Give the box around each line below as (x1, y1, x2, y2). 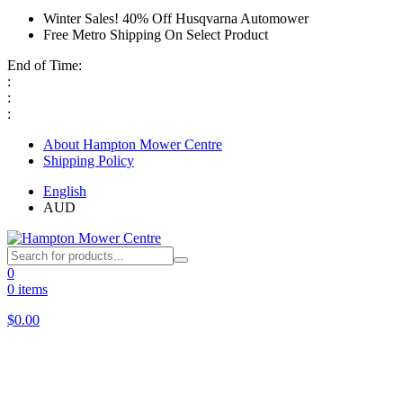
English (43, 184, 86, 199)
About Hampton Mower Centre (43, 137, 222, 152)
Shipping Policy (43, 153, 134, 168)
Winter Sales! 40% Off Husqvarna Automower (43, 11, 309, 26)
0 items (7, 282, 48, 297)
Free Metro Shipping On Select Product (43, 27, 268, 42)
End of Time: (7, 58, 82, 73)
